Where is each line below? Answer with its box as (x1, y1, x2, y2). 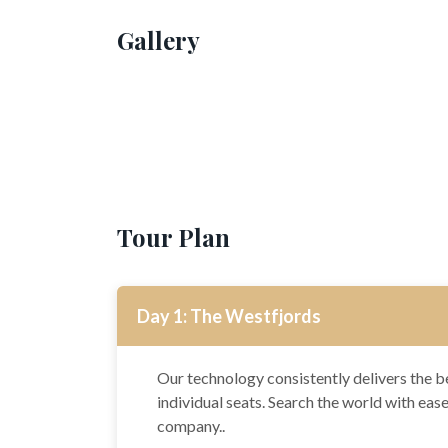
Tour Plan (117, 220, 230, 253)
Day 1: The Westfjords (137, 304, 321, 327)
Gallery (117, 23, 200, 56)
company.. (157, 415, 225, 435)
